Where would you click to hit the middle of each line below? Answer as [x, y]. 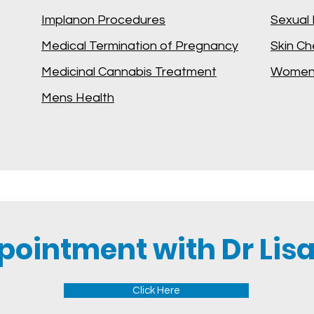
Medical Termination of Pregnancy [140, 46]
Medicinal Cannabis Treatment [129, 72]
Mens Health [78, 98]
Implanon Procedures [103, 20]
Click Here [156, 291]
